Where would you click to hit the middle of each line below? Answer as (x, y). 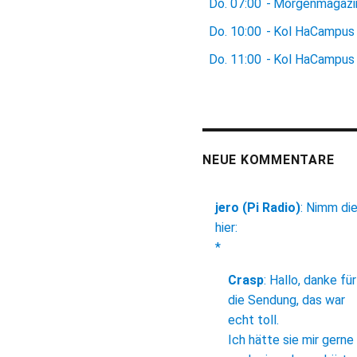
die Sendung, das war (286, 300)
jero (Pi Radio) (258, 208)
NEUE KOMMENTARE (269, 160)
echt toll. (253, 320)
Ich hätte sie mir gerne (291, 340)
